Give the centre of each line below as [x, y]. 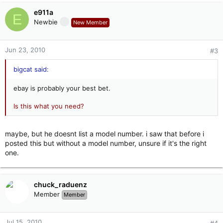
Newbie [46, 22]
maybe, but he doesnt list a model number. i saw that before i [105, 134]
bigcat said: [31, 69]
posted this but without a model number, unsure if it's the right [106, 143]
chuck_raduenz [60, 184]
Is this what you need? [49, 106]
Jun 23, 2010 [25, 50]
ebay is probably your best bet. [62, 88]
